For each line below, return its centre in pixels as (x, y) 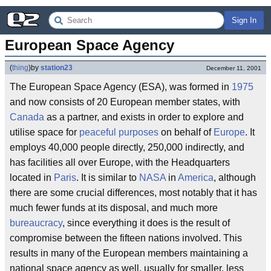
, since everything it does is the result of (146, 223)
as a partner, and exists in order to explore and (144, 117)
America (196, 178)
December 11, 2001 (234, 68)
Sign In (244, 20)
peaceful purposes (119, 132)
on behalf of (186, 132)
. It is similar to (108, 178)
